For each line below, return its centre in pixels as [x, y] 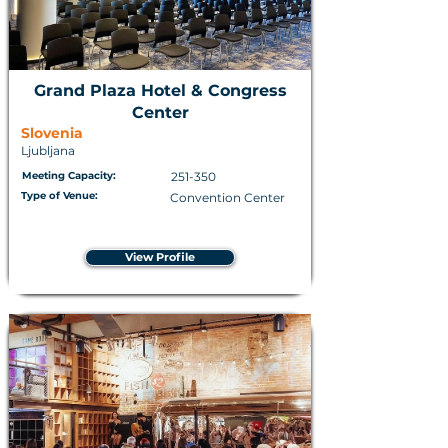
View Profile [160, 257]
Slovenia [52, 133]
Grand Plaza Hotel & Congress [160, 90]
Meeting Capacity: [69, 175]
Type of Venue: [59, 195]
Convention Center [227, 197]
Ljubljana [48, 150]
